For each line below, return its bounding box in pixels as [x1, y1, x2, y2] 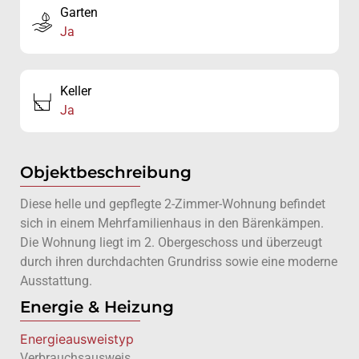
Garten [60, 5, 98, 21]
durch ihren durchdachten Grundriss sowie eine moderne [20, 254, 337, 270]
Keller [60, 83, 91, 99]
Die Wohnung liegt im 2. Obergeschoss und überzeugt [20, 235, 322, 251]
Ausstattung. [20, 273, 92, 289]
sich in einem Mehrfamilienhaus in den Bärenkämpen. [20, 216, 324, 232]
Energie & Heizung [20, 297, 174, 317]
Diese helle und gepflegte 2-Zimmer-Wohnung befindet [20, 196, 325, 212]
